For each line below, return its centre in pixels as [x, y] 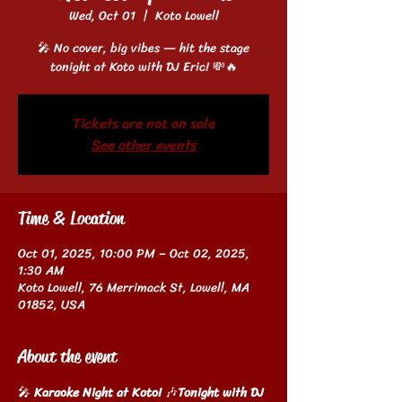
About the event [67, 356]
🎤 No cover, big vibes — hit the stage [144, 48]
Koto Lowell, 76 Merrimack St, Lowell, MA [134, 287]
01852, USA [52, 304]
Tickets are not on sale [144, 123]
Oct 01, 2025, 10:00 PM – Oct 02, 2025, [134, 253]
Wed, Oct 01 [102, 15]
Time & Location [71, 218]
